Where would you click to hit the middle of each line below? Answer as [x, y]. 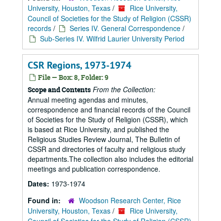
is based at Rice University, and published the [98, 129]
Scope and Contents [59, 90]
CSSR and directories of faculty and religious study [107, 149]
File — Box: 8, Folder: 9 [73, 77]
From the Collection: [124, 89]
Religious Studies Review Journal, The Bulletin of [104, 139]
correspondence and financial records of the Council [109, 110]
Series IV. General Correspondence [125, 28]
